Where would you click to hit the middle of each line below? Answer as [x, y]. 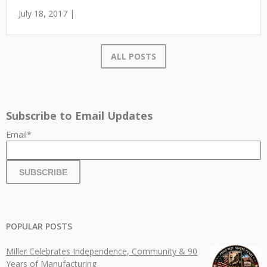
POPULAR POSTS [39, 226]
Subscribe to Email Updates [79, 116]
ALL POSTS [133, 56]
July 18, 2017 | [46, 13]
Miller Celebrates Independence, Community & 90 [102, 251]
